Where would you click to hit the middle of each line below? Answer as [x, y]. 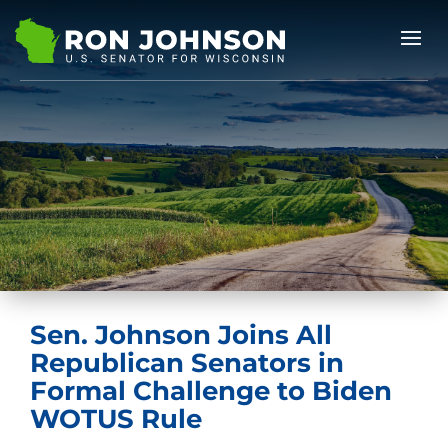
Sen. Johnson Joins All [181, 335]
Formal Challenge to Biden [211, 391]
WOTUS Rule [116, 419]
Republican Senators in [187, 363]
